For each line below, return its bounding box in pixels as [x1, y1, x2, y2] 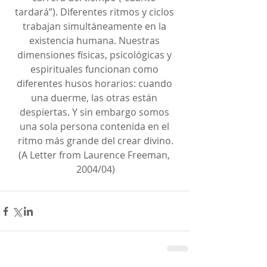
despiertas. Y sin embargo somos [19, 105, 172, 119]
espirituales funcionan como [30, 63, 161, 76]
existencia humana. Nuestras [29, 34, 162, 47]
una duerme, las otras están [31, 91, 160, 104]
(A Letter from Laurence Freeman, [18, 148, 172, 162]
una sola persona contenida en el [19, 120, 172, 133]
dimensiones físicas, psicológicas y [17, 48, 174, 61]
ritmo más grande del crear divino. [17, 134, 173, 147]
